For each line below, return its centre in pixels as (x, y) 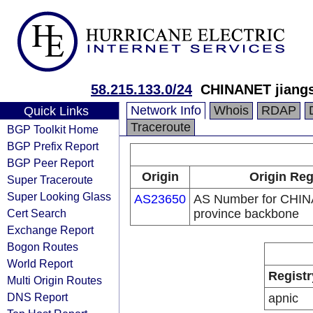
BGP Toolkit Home (53, 129)
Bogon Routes (43, 247)
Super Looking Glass (59, 196)
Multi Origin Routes (54, 280)
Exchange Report (50, 230)
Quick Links (56, 111)
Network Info (166, 110)
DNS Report (37, 297)
